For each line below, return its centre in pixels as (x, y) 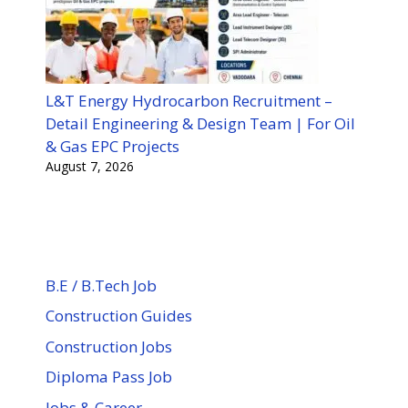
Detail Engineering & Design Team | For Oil (200, 123)
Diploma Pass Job (109, 377)
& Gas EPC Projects (112, 146)
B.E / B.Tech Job (101, 285)
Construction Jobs (109, 346)
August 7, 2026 (90, 166)
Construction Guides (119, 316)
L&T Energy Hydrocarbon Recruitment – (189, 100)
